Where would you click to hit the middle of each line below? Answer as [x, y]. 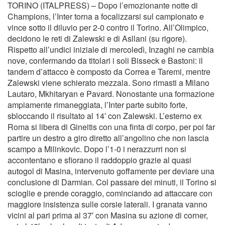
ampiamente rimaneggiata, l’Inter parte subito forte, [97, 105]
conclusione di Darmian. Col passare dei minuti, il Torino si [112, 182]
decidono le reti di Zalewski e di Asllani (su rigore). [97, 38]
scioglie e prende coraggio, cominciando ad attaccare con [110, 193]
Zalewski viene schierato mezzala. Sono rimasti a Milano [108, 83]
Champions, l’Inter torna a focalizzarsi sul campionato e [106, 16]
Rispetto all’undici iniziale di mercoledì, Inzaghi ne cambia [111, 49]
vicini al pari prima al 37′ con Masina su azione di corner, [108, 215]
